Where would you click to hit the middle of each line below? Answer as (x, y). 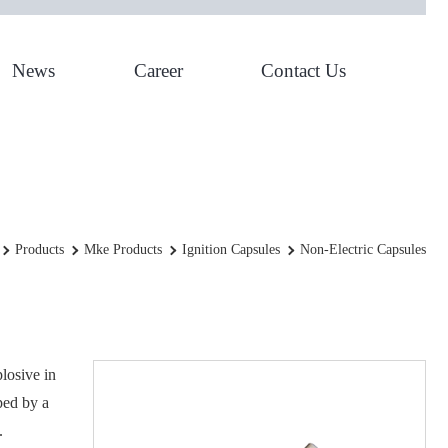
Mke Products (123, 249)
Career (158, 70)
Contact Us (303, 70)
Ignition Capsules (231, 249)
